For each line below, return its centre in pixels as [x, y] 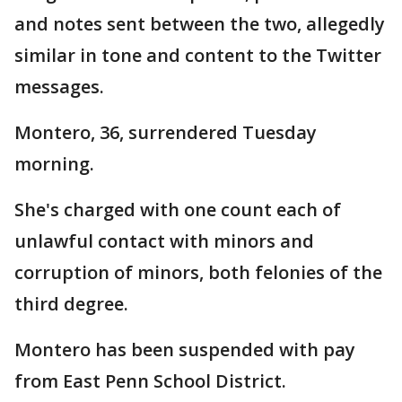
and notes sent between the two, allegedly [200, 24]
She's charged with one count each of [178, 210]
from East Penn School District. [150, 381]
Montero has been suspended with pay [185, 350]
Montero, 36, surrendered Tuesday [166, 132]
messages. [59, 87]
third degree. [71, 304]
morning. [54, 164]
